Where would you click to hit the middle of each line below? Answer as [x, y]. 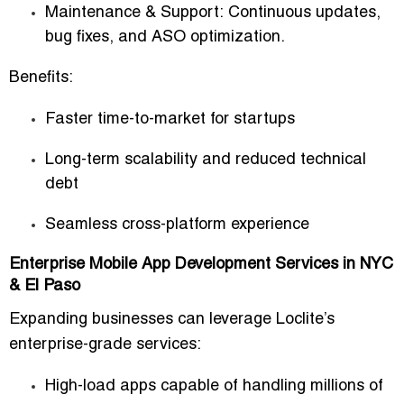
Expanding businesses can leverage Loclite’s [172, 320]
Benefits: [41, 78]
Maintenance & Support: [134, 14]
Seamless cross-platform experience [177, 225]
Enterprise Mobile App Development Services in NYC [201, 265]
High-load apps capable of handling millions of [214, 387]
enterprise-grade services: [105, 345]
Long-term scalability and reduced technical [206, 161]
